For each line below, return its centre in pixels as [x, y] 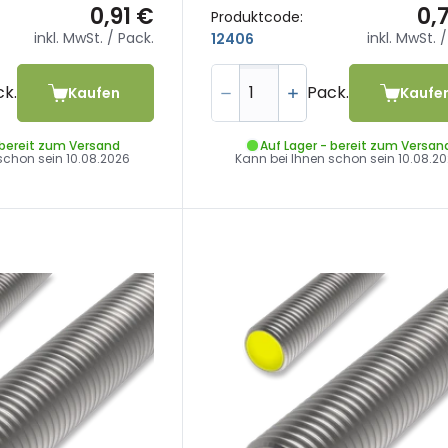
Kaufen [93, 92]
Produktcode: [257, 16]
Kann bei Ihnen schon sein [317, 159]
